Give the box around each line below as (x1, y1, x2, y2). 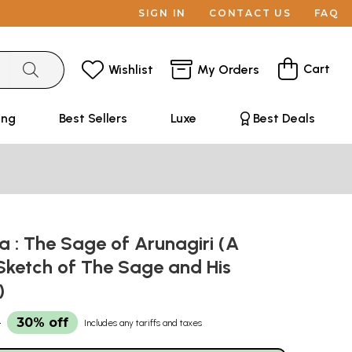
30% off (16, 315, 68, 330)
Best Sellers (58, 111, 127, 126)
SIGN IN (137, 7, 187, 19)
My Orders (197, 61, 259, 77)
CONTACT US (209, 7, 291, 19)
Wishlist (108, 61, 153, 77)
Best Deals (252, 111, 315, 126)
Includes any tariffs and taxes (84, 317, 202, 328)
